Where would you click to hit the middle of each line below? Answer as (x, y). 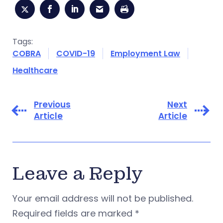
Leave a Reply (78, 174)
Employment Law (145, 54)
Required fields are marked (74, 213)
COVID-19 (76, 54)
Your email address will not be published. (103, 198)
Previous (52, 105)
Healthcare (35, 70)
